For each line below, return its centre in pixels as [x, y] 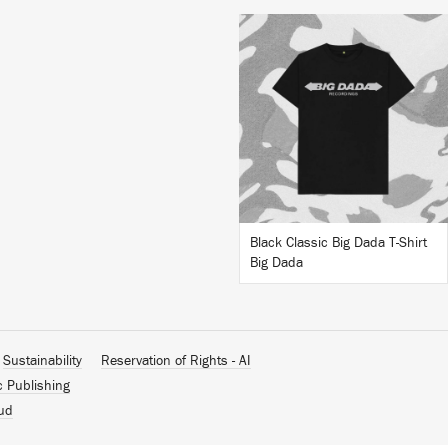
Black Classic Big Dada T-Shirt [338, 243]
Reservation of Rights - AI [176, 361]
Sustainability [42, 361]
